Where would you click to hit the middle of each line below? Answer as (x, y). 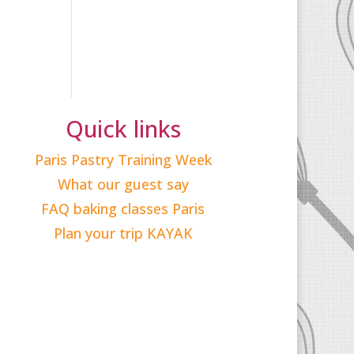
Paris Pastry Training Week (123, 160)
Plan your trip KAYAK (123, 233)
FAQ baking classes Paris (123, 209)
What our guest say (123, 185)
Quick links (123, 129)
